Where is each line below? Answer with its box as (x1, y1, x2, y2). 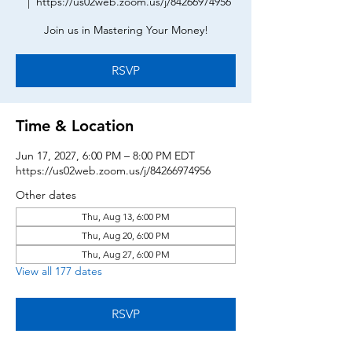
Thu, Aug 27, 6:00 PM (82, 248, 170, 260)
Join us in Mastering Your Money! (43, 23, 208, 37)
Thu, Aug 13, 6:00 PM (82, 211, 170, 222)
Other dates (16, 188, 76, 202)
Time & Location (16, 116, 134, 135)
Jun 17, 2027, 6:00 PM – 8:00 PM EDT (16, 148, 195, 163)
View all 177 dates (16, 264, 102, 278)
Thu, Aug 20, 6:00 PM (82, 229, 170, 241)
